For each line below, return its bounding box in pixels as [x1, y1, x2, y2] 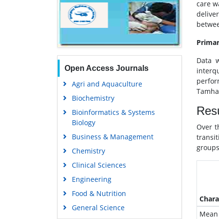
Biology [71, 118, 95, 128]
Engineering [71, 175, 111, 184]
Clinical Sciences [71, 160, 126, 170]
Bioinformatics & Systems [71, 108, 155, 117]
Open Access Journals [64, 64, 149, 73]
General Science [71, 203, 125, 213]
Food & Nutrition [71, 189, 126, 198]
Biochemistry [71, 93, 114, 103]
